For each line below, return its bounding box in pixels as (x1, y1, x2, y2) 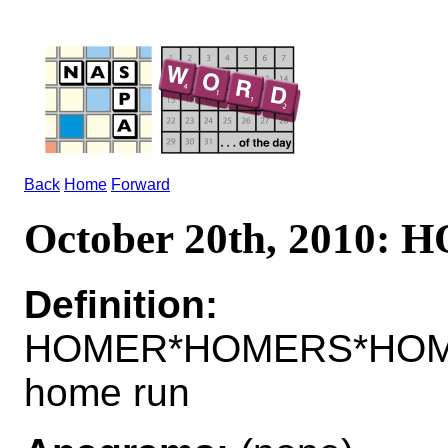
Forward (111, 176, 170, 193)
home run (24, 370, 190, 414)
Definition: (24, 282, 218, 326)
